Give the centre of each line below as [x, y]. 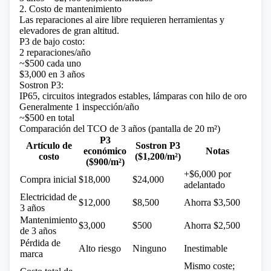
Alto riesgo [100, 248]
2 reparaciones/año [55, 52]
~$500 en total [47, 118]
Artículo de [49, 145]
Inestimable [206, 248]
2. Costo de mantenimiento [70, 9]
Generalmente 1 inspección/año [79, 107]
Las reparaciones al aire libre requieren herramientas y [122, 20]
